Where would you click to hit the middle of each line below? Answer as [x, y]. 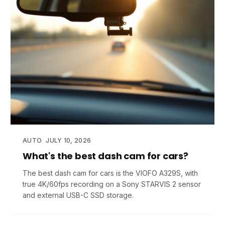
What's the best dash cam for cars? [105, 156]
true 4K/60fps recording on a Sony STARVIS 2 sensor [112, 184]
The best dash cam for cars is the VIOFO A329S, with [110, 173]
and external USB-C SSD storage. [78, 195]
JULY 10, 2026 [69, 140]
